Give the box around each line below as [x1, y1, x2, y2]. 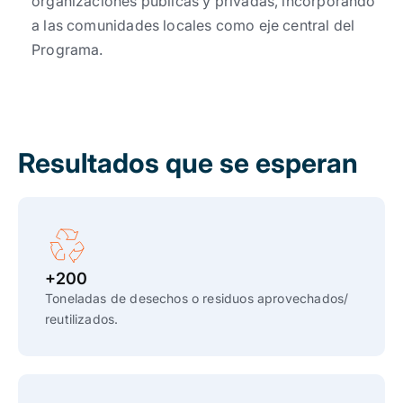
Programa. [31, 40, 103, 58]
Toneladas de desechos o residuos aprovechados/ [45, 291, 349, 306]
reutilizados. [45, 311, 119, 327]
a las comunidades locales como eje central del [31, 16, 355, 34]
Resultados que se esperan [18, 147, 358, 179]
